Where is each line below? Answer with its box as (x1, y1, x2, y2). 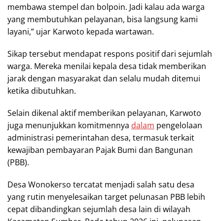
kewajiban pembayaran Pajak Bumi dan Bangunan (7, 144, 193, 155)
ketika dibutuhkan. (7, 85, 76, 96)
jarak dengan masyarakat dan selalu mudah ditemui (7, 73, 200, 84)
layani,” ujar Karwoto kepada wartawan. (7, 26, 154, 37)
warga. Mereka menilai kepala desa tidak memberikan (7, 60, 206, 72)
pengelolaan (154, 119, 202, 131)
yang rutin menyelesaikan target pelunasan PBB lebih (7, 191, 205, 202)
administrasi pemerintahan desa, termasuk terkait (7, 132, 194, 143)
